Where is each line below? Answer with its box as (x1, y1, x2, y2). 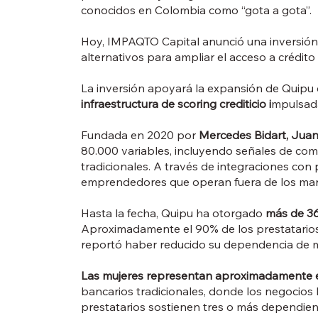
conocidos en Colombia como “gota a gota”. (80, 3, 312, 18)
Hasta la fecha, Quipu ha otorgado (80, 206, 263, 221)
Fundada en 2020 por (80, 128, 199, 143)
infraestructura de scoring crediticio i (80, 97, 271, 111)
